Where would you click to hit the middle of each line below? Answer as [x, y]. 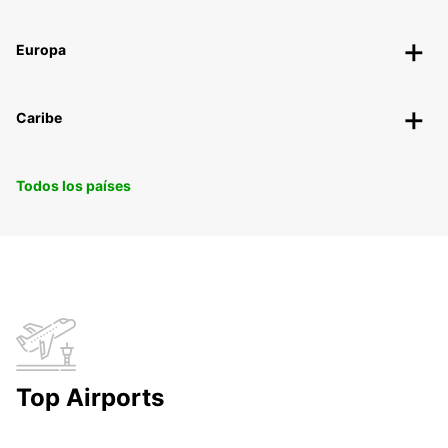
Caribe [39, 117]
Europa [41, 49]
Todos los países [73, 185]
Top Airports [90, 397]
